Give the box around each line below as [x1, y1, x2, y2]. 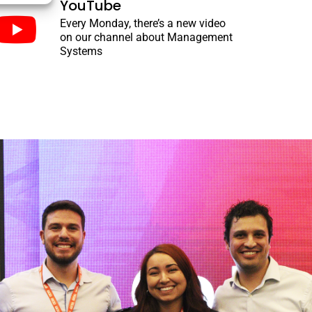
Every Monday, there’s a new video [59, 16, 226, 30]
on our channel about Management [59, 30, 233, 44]
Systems [59, 44, 102, 58]
